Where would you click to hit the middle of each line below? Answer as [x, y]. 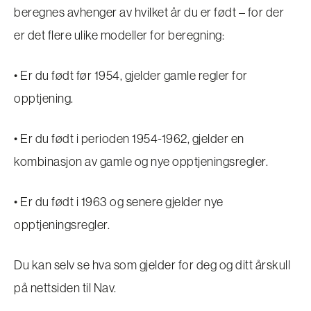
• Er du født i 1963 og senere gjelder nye [119, 201]
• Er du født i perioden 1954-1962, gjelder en [129, 138]
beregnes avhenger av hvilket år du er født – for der [149, 12]
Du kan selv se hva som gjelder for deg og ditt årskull [152, 264]
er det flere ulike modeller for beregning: [119, 35]
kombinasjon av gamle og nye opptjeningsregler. [141, 161]
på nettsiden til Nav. [65, 287]
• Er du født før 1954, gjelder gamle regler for [131, 75]
